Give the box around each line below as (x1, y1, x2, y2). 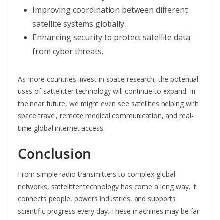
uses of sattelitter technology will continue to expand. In (18, 86, 195, 96)
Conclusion (18, 144, 91, 163)
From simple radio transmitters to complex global (18, 169, 175, 179)
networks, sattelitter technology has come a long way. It (18, 182, 196, 192)
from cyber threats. (32, 46, 103, 57)
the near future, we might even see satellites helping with (18, 99, 199, 109)
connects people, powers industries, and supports (18, 194, 176, 204)
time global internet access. (18, 123, 105, 133)
